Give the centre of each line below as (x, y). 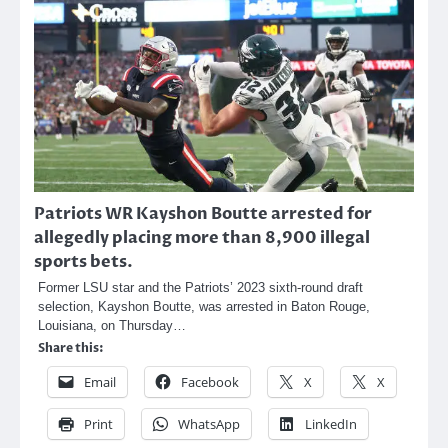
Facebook (210, 381)
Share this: (71, 347)
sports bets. (83, 261)
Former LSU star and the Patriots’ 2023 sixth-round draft (200, 287)
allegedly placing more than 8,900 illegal (202, 237)
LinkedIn (331, 423)
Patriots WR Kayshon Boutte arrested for (203, 213)
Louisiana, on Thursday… (112, 325)
